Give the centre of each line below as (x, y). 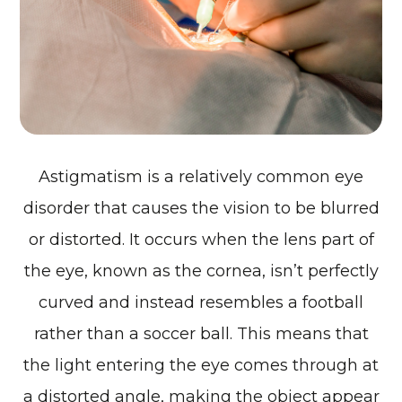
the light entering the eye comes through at (201, 365)
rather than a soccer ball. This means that (201, 333)
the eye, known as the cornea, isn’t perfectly (201, 271)
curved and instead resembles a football (201, 302)
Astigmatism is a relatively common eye (201, 176)
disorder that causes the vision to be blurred (201, 208)
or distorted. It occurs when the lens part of (201, 239)
